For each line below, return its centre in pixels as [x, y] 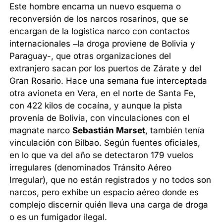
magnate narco [41, 131]
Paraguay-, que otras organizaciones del [90, 56]
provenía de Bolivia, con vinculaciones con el [100, 118]
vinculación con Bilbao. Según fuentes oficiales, [105, 143]
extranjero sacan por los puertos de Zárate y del [106, 69]
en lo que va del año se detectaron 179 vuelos [102, 155]
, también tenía [175, 131]
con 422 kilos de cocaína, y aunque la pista [96, 106]
